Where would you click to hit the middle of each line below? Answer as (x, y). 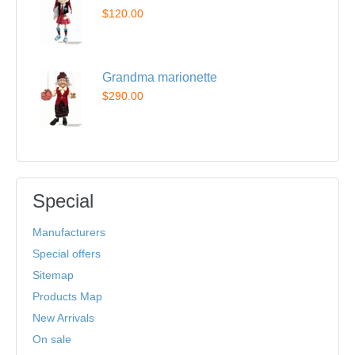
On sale (52, 340)
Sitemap (53, 275)
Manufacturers (69, 233)
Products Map (67, 297)
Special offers (67, 254)
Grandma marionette (160, 78)
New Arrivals (63, 318)
